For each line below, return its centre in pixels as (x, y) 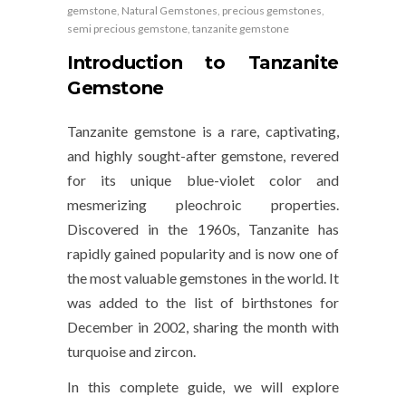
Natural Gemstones (169, 11)
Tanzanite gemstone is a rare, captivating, (203, 131)
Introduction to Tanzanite (203, 63)
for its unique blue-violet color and (203, 180)
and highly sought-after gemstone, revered (203, 156)
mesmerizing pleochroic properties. (203, 205)
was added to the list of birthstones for (203, 303)
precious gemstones (272, 11)
